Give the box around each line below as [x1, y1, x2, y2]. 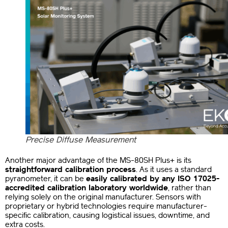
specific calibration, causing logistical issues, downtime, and [5, 210, 210, 220]
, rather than [168, 183, 211, 192]
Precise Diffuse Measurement [25, 134, 136, 145]
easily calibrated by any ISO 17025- [86, 174, 219, 183]
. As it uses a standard [136, 164, 212, 174]
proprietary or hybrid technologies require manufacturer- [5, 201, 207, 211]
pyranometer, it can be [5, 174, 86, 183]
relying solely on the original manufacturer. [5, 192, 156, 202]
